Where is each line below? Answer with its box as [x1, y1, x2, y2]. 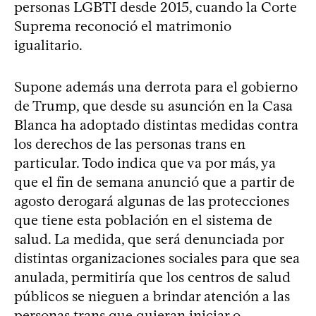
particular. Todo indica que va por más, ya [14, 154, 276, 171]
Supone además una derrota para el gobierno [14, 78, 298, 95]
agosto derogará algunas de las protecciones [14, 192, 289, 209]
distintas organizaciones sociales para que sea [14, 249, 300, 267]
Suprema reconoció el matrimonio [14, 17, 231, 35]
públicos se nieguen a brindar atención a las [14, 287, 290, 305]
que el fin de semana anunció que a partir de [14, 173, 295, 190]
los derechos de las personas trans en [14, 135, 245, 152]
